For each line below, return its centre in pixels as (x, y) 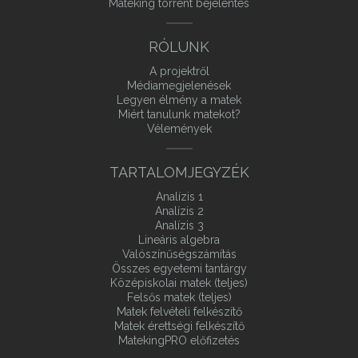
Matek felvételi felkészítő (179, 312)
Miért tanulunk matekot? (179, 114)
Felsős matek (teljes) (179, 297)
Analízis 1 (179, 197)
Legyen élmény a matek (179, 100)
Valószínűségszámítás (179, 254)
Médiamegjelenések (179, 86)
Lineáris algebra (179, 240)
